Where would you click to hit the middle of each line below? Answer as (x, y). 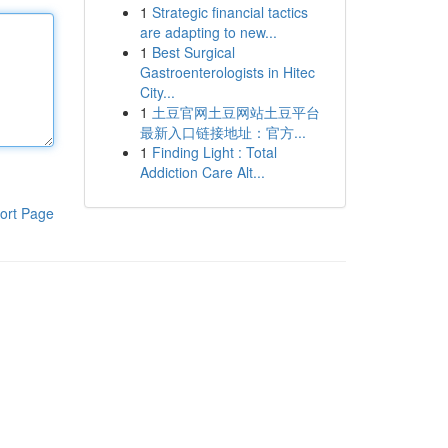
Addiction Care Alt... (202, 172)
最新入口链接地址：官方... (222, 132)
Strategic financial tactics (229, 12)
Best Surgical (193, 52)
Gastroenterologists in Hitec (227, 72)
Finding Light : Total (214, 152)
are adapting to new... (208, 32)
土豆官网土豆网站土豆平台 (235, 112)
